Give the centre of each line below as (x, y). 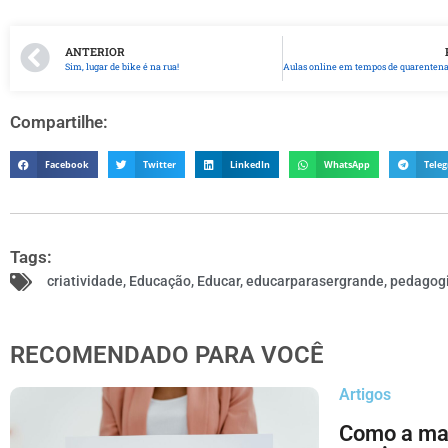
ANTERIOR (95, 51)
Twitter (160, 164)
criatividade (85, 281)
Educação (160, 281)
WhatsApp (347, 164)
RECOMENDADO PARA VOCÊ (167, 355)
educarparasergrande (315, 281)
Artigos (365, 394)
